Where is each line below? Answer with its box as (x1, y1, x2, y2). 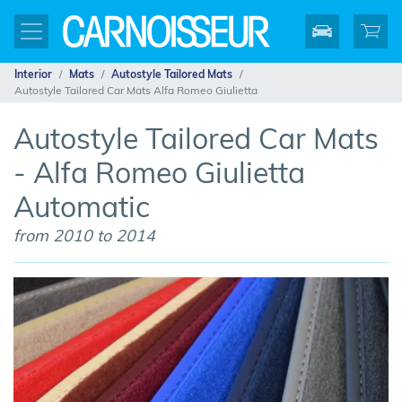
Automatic (13, 188, 150, 224)
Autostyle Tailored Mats (111, 67, 232, 81)
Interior (14, 67, 52, 81)
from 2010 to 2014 (13, 225, 155, 246)
